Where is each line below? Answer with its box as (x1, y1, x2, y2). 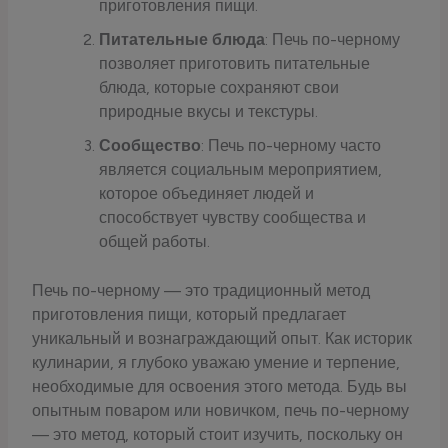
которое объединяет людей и (98, 184, 314, 204)
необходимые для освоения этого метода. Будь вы (32, 376, 408, 396)
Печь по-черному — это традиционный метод (32, 280, 371, 300)
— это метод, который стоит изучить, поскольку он (32, 424, 404, 444)
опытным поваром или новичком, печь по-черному (32, 400, 410, 420)
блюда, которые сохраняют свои (98, 78, 339, 98)
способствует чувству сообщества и (98, 208, 366, 228)
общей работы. (98, 232, 210, 252)
